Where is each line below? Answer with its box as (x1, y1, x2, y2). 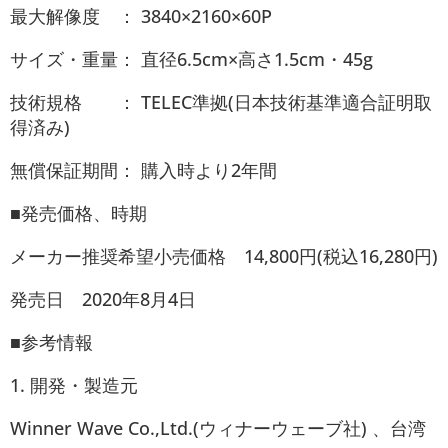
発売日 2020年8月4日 (10, 286, 196, 311)
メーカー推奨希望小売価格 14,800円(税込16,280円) (10, 243, 438, 268)
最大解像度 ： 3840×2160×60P (10, 3, 272, 28)
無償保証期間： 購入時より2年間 (10, 157, 277, 182)
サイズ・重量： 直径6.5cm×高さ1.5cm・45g (10, 46, 373, 71)
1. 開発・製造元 (10, 372, 138, 397)
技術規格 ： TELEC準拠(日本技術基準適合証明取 (10, 89, 432, 114)
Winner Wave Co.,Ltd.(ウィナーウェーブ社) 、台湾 (10, 415, 426, 440)
